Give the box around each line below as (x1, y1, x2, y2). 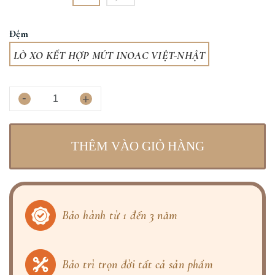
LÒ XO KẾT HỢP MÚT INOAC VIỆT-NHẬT (14, 48, 206, 62)
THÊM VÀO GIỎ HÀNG (71, 139, 204, 154)
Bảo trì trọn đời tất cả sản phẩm (61, 257, 214, 273)
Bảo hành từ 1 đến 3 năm (61, 208, 178, 223)
